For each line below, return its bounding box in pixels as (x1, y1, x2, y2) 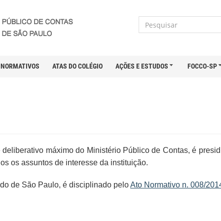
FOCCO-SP (187, 62, 217, 70)
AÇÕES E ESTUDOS (115, 62, 168, 70)
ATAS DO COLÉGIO (52, 62, 103, 70)
